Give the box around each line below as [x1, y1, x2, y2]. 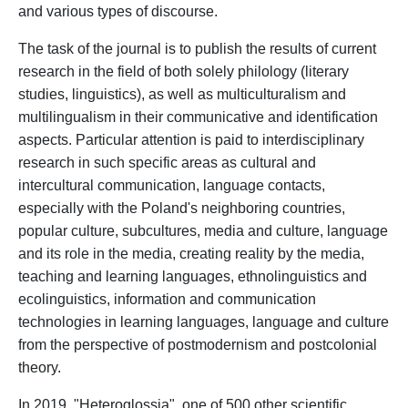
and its [18, 246, 61, 261]
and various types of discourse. [18, 4, 218, 19]
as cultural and [221, 155, 316, 170]
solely [196, 64, 234, 79]
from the [18, 337, 74, 352]
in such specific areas [75, 155, 218, 170]
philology [238, 64, 297, 79]
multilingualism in [18, 109, 135, 125]
